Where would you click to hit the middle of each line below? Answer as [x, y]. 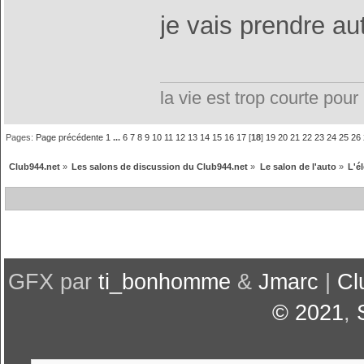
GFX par [53, 282]
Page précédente [70, 138]
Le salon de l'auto [298, 167]
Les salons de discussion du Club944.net [160, 167]
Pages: [21, 138]
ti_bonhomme [164, 282]
